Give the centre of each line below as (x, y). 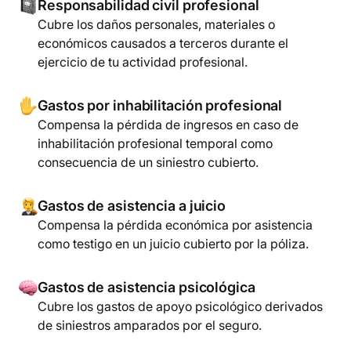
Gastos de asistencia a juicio (132, 206)
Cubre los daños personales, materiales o (156, 25)
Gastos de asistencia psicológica (147, 288)
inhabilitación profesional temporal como (155, 144)
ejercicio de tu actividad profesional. (143, 62)
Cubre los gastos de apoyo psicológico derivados (180, 307)
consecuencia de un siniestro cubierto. (148, 163)
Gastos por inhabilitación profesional (160, 106)
